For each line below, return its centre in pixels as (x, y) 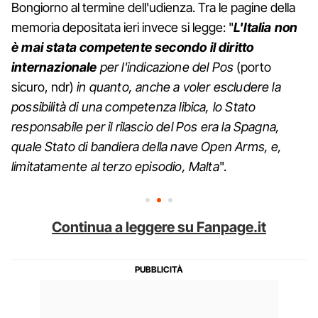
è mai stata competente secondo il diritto (133, 47)
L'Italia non (266, 27)
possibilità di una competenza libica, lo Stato (134, 106)
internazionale (54, 67)
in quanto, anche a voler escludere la (177, 87)
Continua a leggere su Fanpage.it (159, 227)
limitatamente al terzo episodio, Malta (115, 166)
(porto (253, 67)
